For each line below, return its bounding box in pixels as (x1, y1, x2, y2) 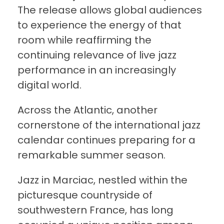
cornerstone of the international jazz (17, 118, 200, 132)
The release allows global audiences (17, 3, 202, 17)
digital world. (17, 78, 81, 92)
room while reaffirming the (17, 33, 151, 47)
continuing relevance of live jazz (17, 48, 176, 62)
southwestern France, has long (17, 203, 173, 217)
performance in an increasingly (17, 63, 176, 77)
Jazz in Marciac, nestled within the (17, 173, 187, 187)
